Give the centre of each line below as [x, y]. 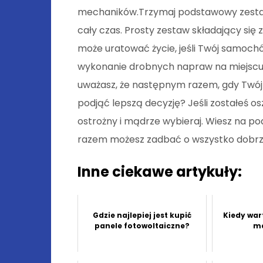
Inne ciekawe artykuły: [160, 172]
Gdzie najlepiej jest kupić [142, 215]
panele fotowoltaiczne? [142, 226]
